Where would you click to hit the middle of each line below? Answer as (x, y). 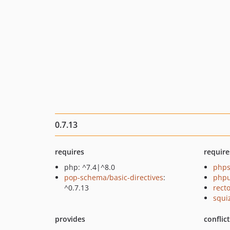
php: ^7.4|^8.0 (90, 167)
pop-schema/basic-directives (114, 177)
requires (70, 152)
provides (70, 219)
